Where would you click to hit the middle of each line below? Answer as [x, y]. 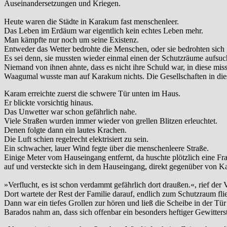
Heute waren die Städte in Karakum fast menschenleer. [91, 22]
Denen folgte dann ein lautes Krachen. [65, 130]
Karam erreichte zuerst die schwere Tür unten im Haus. [92, 94]
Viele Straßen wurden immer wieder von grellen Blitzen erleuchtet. [111, 121]
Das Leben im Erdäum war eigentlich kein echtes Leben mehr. [104, 31]
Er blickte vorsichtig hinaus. [49, 103]
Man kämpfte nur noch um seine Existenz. [71, 40]
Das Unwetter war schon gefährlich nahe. [70, 112]
